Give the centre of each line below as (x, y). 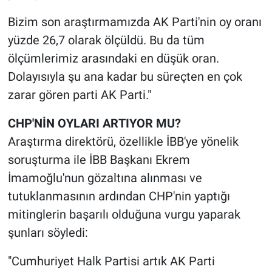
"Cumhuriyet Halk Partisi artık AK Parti (111, 261)
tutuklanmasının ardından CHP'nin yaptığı (119, 196)
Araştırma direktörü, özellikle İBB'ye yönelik (123, 142)
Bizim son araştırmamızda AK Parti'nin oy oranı (134, 22)
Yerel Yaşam (63, 11)
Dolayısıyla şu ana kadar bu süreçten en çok (125, 77)
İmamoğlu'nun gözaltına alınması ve (105, 178)
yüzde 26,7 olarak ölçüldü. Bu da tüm (106, 40)
